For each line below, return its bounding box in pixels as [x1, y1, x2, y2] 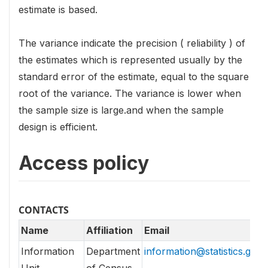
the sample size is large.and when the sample [19, 103, 224, 116]
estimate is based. [19, 3, 98, 16]
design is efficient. [19, 120, 98, 133]
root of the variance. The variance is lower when [19, 87, 241, 99]
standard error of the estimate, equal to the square [19, 70, 249, 83]
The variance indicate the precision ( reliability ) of [19, 36, 245, 49]
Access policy [19, 151, 149, 175]
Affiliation [86, 224, 133, 237]
